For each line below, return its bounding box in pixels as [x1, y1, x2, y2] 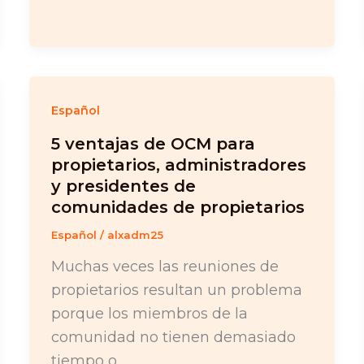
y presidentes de [50, 176, 196, 197]
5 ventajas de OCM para [50, 134, 255, 154]
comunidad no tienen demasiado [50, 327, 296, 346]
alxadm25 [106, 228, 163, 242]
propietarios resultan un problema [50, 280, 302, 299]
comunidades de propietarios [50, 197, 305, 218]
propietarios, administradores [50, 155, 306, 175]
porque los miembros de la [50, 304, 248, 323]
